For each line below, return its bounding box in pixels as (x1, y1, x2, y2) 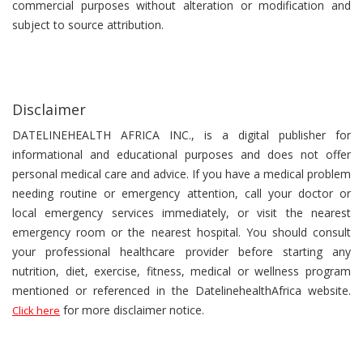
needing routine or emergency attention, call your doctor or (12, 186, 351, 201)
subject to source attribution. (12, 17, 164, 32)
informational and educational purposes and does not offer (12, 147, 351, 162)
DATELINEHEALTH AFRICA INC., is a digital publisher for (12, 127, 351, 143)
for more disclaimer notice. (60, 302, 204, 318)
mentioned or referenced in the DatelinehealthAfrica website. (12, 283, 351, 298)
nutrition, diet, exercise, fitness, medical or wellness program (12, 263, 351, 279)
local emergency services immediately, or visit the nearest (12, 205, 351, 220)
